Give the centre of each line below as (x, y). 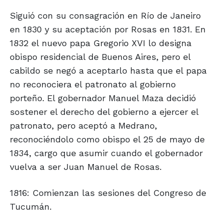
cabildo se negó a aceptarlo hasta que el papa (108, 71)
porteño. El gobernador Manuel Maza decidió (103, 98)
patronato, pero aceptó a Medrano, (83, 126)
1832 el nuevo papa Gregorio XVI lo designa (101, 43)
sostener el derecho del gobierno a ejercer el (104, 112)
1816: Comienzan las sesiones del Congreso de (108, 193)
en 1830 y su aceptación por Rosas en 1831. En (108, 29)
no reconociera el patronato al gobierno (93, 84)
